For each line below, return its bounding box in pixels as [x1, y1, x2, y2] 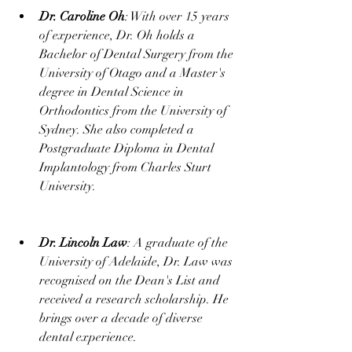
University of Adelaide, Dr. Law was [39, 254, 236, 269]
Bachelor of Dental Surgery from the [39, 46, 236, 62]
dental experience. [39, 329, 137, 345]
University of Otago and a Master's [39, 65, 229, 81]
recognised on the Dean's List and [39, 273, 223, 288]
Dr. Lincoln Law [39, 235, 127, 251]
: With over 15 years [125, 9, 233, 24]
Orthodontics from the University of [39, 103, 230, 119]
